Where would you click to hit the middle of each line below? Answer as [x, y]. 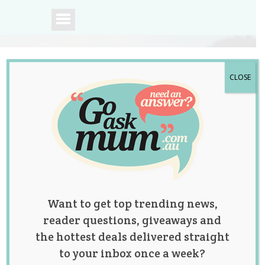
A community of [98, 169]
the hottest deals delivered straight [132, 237]
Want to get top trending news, [132, 203]
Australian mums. [103, 183]
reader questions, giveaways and [132, 220]
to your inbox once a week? [132, 253]
